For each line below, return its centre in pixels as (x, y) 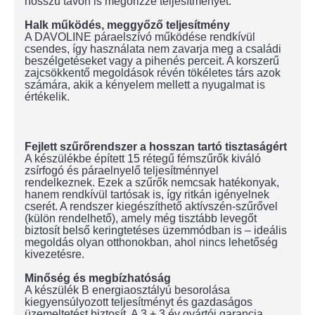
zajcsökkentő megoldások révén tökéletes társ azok (153, 73)
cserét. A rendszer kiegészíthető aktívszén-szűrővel (151, 206)
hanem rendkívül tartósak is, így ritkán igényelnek (147, 194)
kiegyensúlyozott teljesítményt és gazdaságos (139, 302)
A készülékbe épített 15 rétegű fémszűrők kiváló (143, 159)
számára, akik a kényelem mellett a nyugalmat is (145, 85)
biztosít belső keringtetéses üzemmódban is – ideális (156, 230)
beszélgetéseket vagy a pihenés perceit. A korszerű (152, 61)
